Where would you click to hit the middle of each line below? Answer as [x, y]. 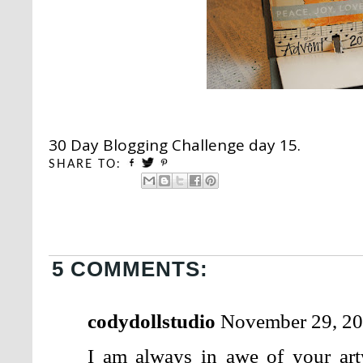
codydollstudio [152, 321]
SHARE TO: [85, 165]
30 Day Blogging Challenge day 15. [175, 145]
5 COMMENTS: [130, 269]
